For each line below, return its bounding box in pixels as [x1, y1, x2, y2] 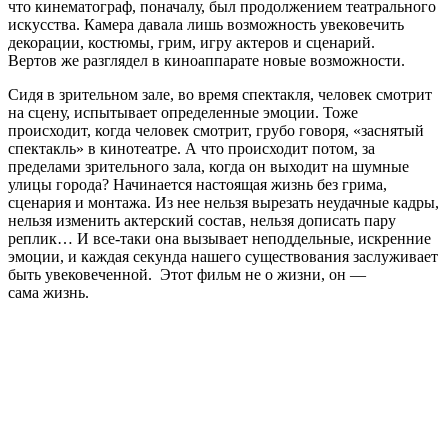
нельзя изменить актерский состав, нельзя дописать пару [8, 212, 396, 230]
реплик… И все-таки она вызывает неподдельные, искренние [8, 230, 431, 248]
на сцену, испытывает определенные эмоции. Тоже [8, 104, 358, 122]
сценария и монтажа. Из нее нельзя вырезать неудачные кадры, [8, 194, 439, 212]
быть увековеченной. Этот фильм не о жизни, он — [8, 266, 366, 284]
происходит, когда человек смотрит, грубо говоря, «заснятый [8, 122, 424, 140]
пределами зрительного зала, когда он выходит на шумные [8, 158, 409, 176]
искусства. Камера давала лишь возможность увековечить [8, 16, 404, 34]
